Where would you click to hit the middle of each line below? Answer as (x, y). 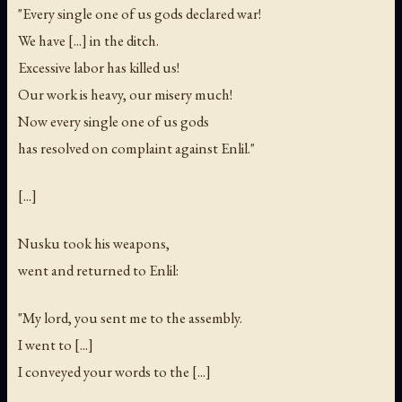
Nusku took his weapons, (94, 244)
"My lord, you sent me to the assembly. (130, 318)
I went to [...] (56, 345)
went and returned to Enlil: (98, 271)
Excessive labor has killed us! (99, 68)
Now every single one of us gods (114, 122)
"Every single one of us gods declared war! (140, 14)
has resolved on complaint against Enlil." (136, 149)
